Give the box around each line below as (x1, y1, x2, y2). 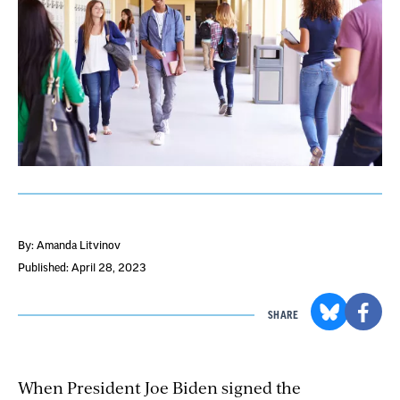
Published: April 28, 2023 (18, 262, 146, 273)
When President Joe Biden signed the (18, 375, 301, 398)
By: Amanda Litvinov (18, 239, 121, 251)
